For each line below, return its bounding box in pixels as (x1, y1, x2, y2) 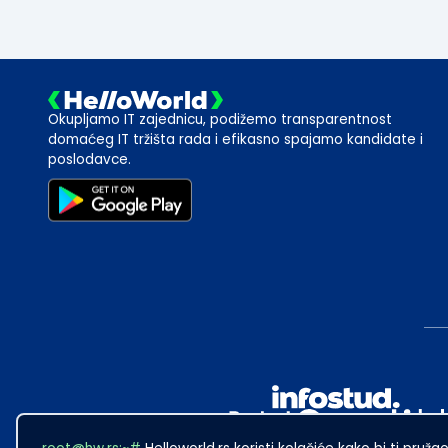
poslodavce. (48, 150, 131, 169)
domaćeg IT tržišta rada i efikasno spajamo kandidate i (48, 130, 423, 149)
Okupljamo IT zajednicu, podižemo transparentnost (48, 110, 392, 129)
